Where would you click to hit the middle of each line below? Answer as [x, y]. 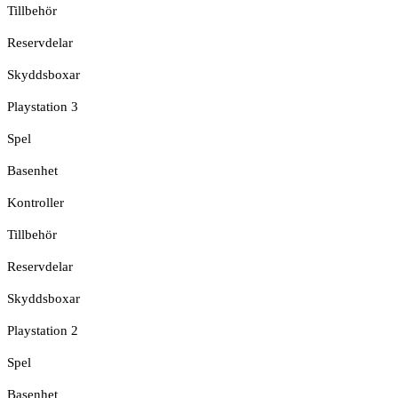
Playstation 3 [43, 106]
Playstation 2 [43, 330]
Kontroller [36, 202]
